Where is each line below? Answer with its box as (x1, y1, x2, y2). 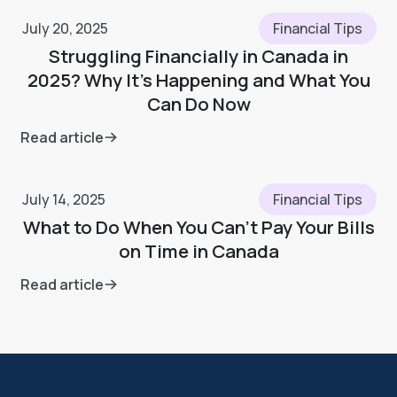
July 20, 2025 (22, 18, 109, 38)
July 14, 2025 (22, 190, 106, 210)
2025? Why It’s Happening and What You (27, 66, 370, 92)
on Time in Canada (118, 238, 279, 264)
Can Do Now (146, 90, 251, 116)
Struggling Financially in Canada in (49, 43, 348, 68)
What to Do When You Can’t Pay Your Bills (22, 214, 375, 240)
